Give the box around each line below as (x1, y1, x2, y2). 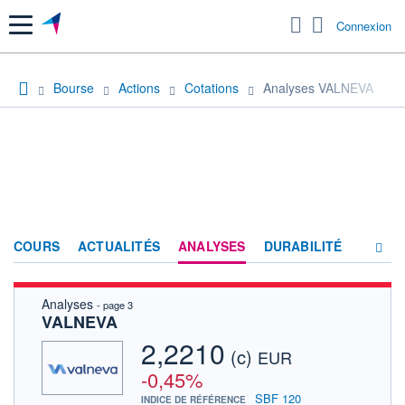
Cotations (184, 78, 239, 97)
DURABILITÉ (263, 236, 343, 255)
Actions (118, 78, 160, 97)
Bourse (53, 78, 94, 97)
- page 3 (97, 297, 133, 312)
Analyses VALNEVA (263, 78, 373, 97)
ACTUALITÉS (78, 236, 160, 255)
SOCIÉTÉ (206, 330, 263, 349)
